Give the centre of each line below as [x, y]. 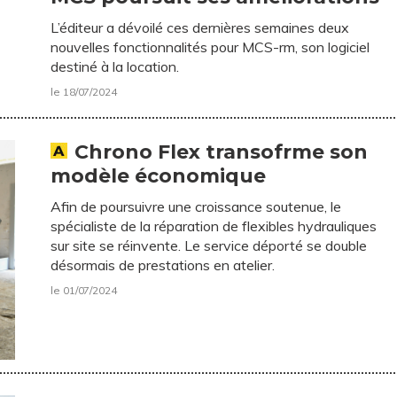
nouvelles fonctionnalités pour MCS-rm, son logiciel [210, 47]
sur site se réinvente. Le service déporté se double [209, 245]
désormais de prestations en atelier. [163, 265]
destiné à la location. [115, 66]
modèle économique [159, 175]
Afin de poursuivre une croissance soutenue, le [196, 206]
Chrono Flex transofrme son [222, 152]
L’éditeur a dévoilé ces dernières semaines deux [200, 27]
